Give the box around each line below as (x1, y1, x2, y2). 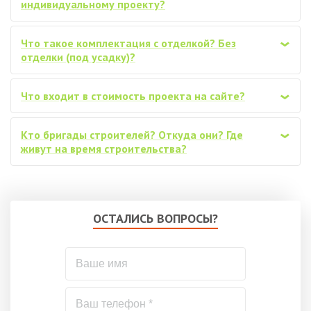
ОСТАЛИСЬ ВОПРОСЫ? (93, 210, 218, 227)
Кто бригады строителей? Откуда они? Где (21, 128, 243, 142)
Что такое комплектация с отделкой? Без (21, 36, 236, 51)
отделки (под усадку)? (21, 50, 135, 65)
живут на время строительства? (21, 142, 187, 156)
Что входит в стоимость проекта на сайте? (21, 89, 245, 103)
